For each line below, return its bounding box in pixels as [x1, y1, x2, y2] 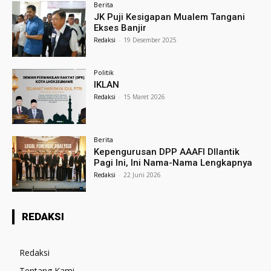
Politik [94, 67, 114, 77]
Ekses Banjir [94, 22, 147, 33]
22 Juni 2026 [123, 171, 162, 180]
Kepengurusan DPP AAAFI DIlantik [94, 146, 240, 158]
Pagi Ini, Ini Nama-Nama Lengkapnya [94, 157, 253, 169]
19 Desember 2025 [123, 35, 177, 44]
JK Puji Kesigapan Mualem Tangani [94, 11, 246, 22]
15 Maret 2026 [123, 92, 166, 101]
